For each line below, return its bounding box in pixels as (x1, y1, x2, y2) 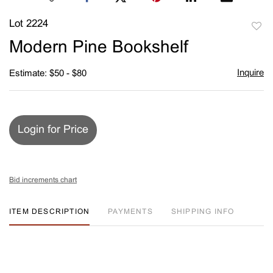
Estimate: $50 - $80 (9, 69, 87, 78)
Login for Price (18, 124, 88, 135)
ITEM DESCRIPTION (9, 208, 90, 216)
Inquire (236, 68, 264, 77)
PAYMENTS (108, 208, 153, 216)
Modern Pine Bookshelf (9, 40, 188, 56)
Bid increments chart (9, 176, 77, 184)
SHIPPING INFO (171, 208, 235, 216)
